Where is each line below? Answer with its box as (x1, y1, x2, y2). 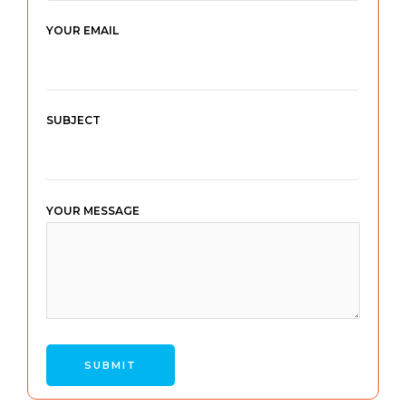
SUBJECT (46, 113, 101, 128)
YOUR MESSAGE (46, 203, 140, 217)
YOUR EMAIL (46, 24, 119, 38)
